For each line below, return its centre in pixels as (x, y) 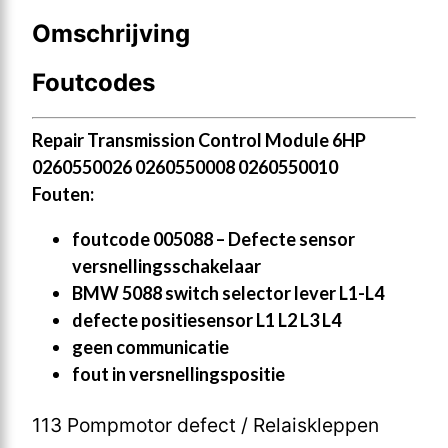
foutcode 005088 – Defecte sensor (213, 238)
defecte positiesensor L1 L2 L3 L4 (206, 319)
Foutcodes (93, 82)
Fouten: (63, 193)
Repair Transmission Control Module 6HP (199, 139)
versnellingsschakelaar (166, 265)
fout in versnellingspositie (178, 373)
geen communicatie (150, 346)
